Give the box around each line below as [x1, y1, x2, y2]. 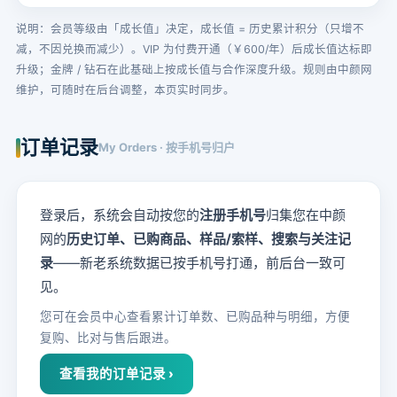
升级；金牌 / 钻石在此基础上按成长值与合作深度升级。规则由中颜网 [16, 63, 372, 76]
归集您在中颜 [266, 206, 346, 223]
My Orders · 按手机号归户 [98, 140, 235, 154]
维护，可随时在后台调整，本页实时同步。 [16, 83, 235, 97]
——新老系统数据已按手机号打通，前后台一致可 [53, 254, 346, 271]
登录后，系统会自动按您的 [40, 206, 199, 223]
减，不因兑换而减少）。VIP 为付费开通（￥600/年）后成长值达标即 [16, 43, 372, 56]
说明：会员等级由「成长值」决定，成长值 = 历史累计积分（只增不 [16, 22, 364, 35]
